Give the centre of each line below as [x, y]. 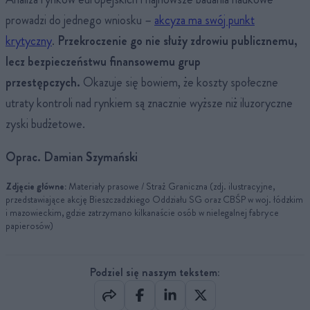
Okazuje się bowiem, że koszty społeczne [179, 83]
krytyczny [29, 41]
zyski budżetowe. [45, 124]
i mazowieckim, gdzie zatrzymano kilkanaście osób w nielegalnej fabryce [142, 213]
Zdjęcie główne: [36, 186]
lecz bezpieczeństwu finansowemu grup [103, 62]
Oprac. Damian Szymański [72, 157]
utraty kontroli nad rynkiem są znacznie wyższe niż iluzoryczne [149, 103]
